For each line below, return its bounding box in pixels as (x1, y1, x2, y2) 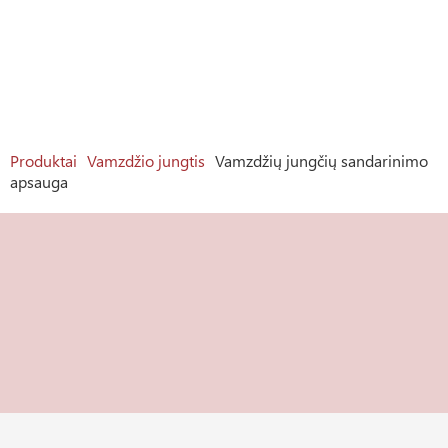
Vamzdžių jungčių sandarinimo (215, 150, 428, 171)
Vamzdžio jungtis (87, 150, 205, 171)
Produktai (10, 150, 77, 171)
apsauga (10, 171, 68, 192)
